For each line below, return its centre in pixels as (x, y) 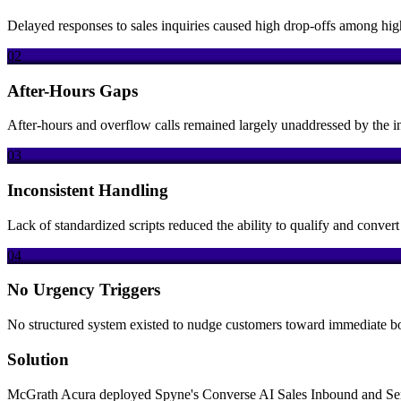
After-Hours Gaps (73, 90)
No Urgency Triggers (84, 290)
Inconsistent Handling (88, 190)
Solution (38, 359)
